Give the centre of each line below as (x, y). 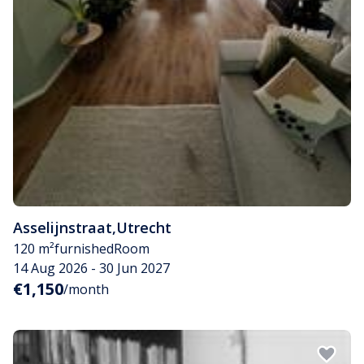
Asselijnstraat (63, 227)
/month (86, 289)
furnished (84, 248)
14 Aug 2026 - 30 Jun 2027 (91, 268)
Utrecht (144, 227)
